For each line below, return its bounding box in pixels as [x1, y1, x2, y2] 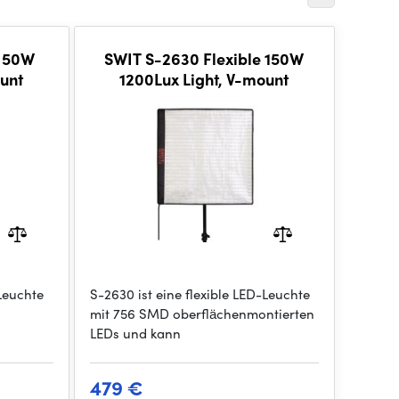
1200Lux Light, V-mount [119, 68, 289, 90]
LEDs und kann [89, 323, 181, 343]
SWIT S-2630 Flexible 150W [104, 47, 305, 69]
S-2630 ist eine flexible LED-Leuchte [89, 284, 310, 304]
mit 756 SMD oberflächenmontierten [89, 304, 314, 323]
